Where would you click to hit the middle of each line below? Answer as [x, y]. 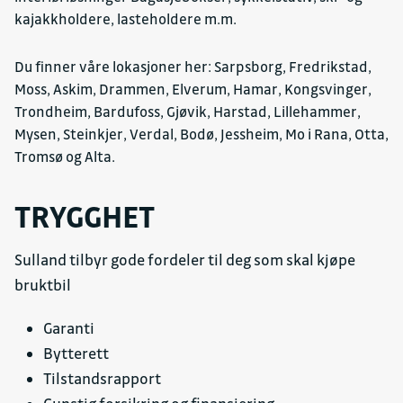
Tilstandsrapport [102, 379]
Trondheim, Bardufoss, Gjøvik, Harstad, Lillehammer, [188, 112]
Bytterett [76, 354]
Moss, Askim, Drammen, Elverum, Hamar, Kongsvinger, [193, 90]
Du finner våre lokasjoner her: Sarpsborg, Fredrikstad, [193, 67]
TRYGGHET [85, 216]
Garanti [69, 328]
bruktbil [43, 285]
